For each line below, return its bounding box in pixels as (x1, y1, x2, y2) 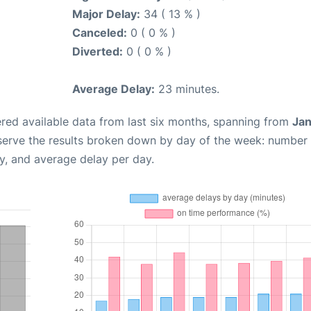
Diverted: (72, 44, 123, 58)
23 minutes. (155, 81, 219, 96)
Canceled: (72, 25, 127, 40)
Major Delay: (72, 6, 140, 21)
